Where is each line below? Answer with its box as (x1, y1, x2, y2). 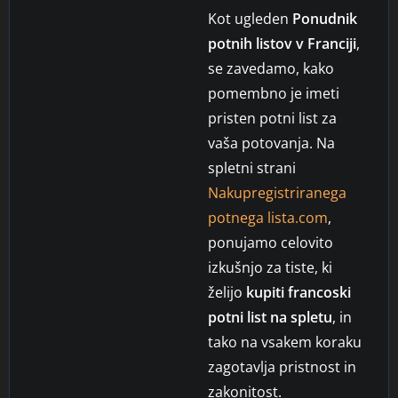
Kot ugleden (208, 8, 292, 28)
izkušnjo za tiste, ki (208, 257, 332, 277)
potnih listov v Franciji (208, 33, 356, 53)
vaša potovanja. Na (208, 132, 335, 153)
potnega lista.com (208, 207, 328, 227)
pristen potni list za (208, 107, 337, 128)
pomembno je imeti (208, 83, 339, 103)
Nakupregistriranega (208, 182, 346, 203)
